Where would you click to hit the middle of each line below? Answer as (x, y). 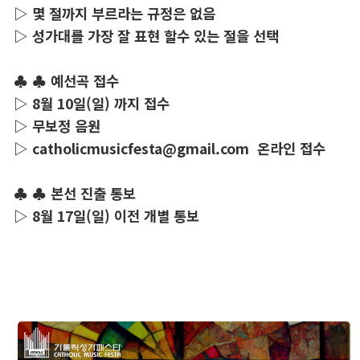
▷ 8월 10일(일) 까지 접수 (92, 104)
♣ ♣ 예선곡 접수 (66, 81)
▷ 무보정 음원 (57, 126)
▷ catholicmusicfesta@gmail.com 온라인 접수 (170, 149)
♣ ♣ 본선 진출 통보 (75, 194)
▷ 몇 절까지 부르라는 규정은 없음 (115, 14)
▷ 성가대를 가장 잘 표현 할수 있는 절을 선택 (146, 36)
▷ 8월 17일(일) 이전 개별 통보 (106, 216)
